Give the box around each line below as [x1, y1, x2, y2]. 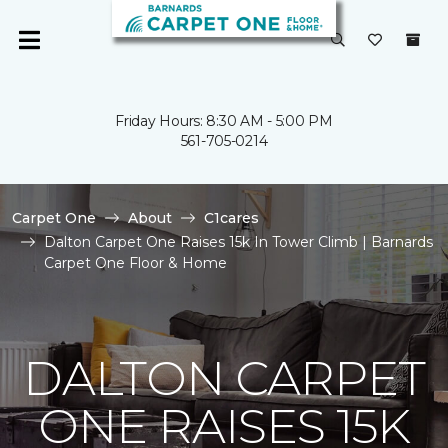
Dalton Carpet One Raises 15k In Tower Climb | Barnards [44, 233, 433, 251]
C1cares [204, 209, 259, 227]
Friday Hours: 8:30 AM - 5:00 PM [115, 112, 333, 130]
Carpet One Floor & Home [44, 254, 227, 272]
